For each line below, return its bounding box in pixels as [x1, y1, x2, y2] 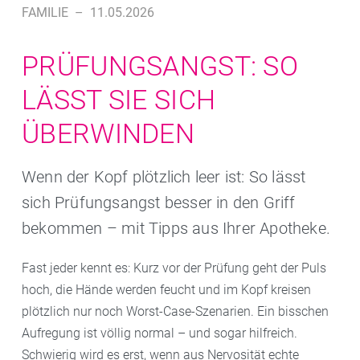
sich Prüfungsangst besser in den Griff [22, 193, 296, 212]
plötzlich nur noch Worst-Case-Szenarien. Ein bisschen [22, 304, 329, 319]
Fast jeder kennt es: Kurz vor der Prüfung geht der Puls [22, 260, 326, 276]
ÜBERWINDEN [22, 117, 195, 149]
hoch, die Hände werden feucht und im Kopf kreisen [22, 282, 311, 297]
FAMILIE [22, 5, 68, 20]
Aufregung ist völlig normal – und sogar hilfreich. [22, 325, 297, 341]
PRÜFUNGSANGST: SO [22, 50, 299, 82]
